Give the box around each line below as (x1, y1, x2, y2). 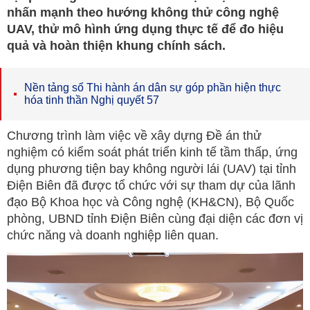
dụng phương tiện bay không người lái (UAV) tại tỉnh (7, 162, 296, 176)
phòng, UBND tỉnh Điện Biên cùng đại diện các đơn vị (7, 212, 303, 226)
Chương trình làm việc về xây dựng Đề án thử (7, 129, 262, 143)
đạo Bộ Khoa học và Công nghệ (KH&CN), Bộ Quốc (7, 195, 294, 209)
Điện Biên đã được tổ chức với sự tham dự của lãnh (7, 179, 295, 192)
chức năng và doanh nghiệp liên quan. (7, 228, 219, 242)
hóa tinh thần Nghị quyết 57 (24, 94, 159, 106)
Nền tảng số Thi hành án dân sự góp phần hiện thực (24, 82, 281, 93)
